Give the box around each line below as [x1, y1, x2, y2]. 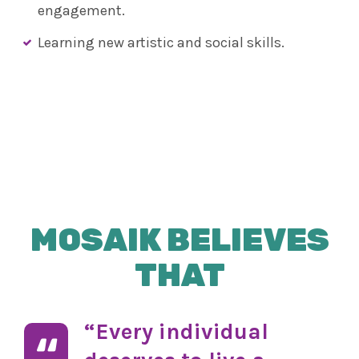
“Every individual [84, 317, 268, 345]
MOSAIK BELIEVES [30, 220, 329, 259]
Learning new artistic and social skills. [38, 33, 285, 51]
